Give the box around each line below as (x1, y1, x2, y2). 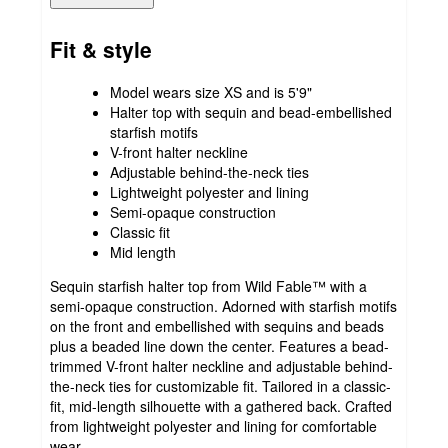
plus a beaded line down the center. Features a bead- (50, 335, 389, 356)
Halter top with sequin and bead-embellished (110, 101, 392, 122)
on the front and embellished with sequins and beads (50, 315, 384, 336)
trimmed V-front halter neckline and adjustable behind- (50, 355, 393, 376)
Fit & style (50, 34, 152, 65)
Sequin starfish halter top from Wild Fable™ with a (50, 275, 367, 296)
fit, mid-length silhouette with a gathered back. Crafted (50, 395, 392, 416)
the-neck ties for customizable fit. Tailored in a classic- (50, 375, 391, 396)
